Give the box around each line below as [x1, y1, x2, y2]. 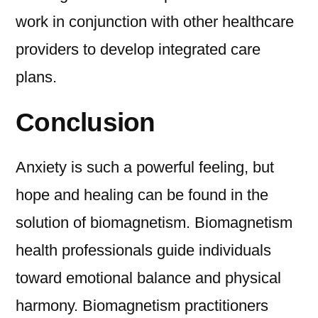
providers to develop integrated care [16, 40, 261, 59]
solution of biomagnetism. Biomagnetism [16, 214, 292, 232]
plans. [16, 68, 57, 87]
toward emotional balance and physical [16, 269, 281, 287]
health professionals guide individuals [16, 241, 271, 260]
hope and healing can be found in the [16, 186, 268, 204]
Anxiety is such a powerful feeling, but [16, 158, 274, 177]
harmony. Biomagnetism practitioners [16, 297, 268, 315]
